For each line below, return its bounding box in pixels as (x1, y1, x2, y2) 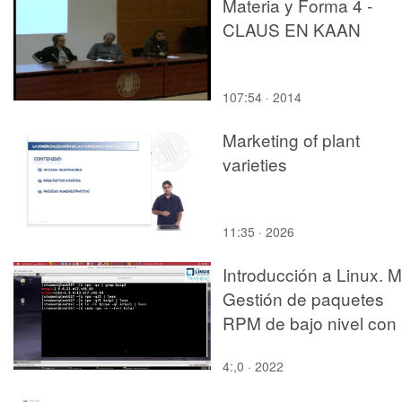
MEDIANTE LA (13, 62, 129, 87)
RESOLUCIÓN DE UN (13, 13, 186, 39)
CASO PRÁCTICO (13, 38, 155, 63)
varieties (223, 151, 287, 176)
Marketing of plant (223, 127, 360, 152)
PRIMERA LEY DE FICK (13, 86, 203, 111)
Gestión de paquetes (223, 285, 384, 310)
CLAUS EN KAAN (223, 16, 361, 41)
